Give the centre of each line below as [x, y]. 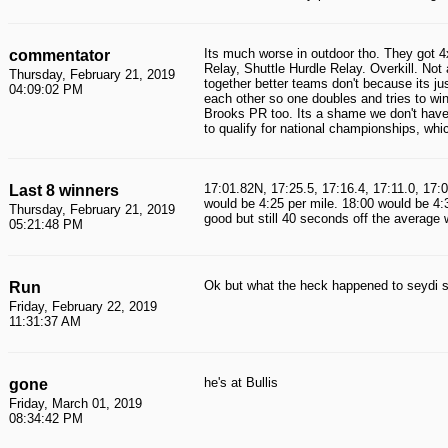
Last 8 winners [64, 190]
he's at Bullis [241, 382]
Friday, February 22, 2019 [83, 306]
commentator [59, 55]
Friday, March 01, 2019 [75, 403]
